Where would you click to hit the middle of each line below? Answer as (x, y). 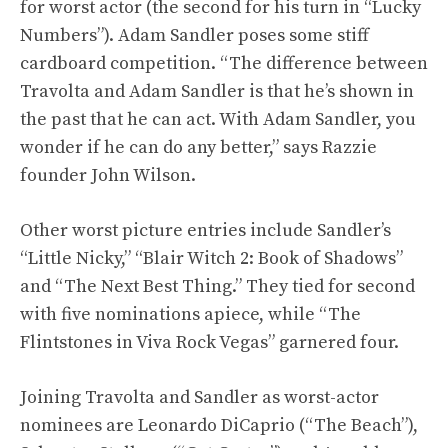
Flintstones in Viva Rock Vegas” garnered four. (209, 342)
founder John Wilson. (108, 175)
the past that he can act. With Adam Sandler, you (218, 119)
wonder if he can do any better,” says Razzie (198, 147)
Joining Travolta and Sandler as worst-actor (199, 397)
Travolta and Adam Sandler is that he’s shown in (217, 91)
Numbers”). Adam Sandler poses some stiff (194, 35)
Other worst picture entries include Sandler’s (205, 230)
